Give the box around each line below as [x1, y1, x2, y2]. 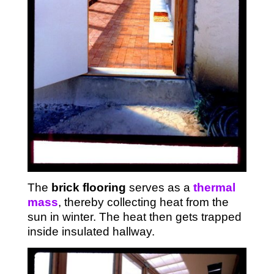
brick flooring [51, 181, 126, 194]
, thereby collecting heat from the [57, 196, 229, 209]
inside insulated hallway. [27, 225, 155, 239]
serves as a [125, 181, 190, 194]
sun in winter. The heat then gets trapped [27, 210, 242, 224]
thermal [193, 181, 235, 194]
